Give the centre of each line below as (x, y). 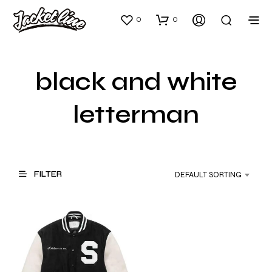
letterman (136, 115)
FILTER (47, 174)
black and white (136, 82)
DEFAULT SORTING (208, 175)
